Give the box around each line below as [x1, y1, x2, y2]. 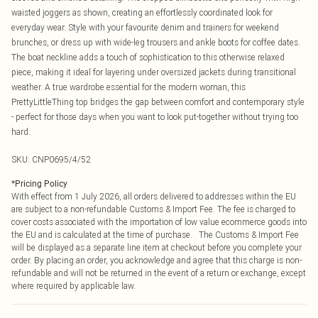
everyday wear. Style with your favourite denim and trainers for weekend [11, 22, 279, 33]
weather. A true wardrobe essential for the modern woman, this [11, 82, 246, 92]
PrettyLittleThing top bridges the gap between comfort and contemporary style [11, 97, 305, 107]
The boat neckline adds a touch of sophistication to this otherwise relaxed [11, 52, 285, 62]
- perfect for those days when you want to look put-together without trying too [11, 111, 298, 122]
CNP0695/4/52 [32, 154, 91, 165]
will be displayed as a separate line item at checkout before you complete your [11, 242, 302, 253]
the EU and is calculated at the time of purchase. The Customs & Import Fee [11, 229, 299, 240]
